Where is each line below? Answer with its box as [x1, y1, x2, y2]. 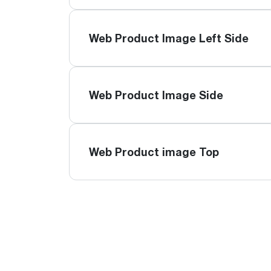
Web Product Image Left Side [89, 31, 249, 45]
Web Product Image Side [89, 88, 223, 102]
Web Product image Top [89, 145, 219, 158]
